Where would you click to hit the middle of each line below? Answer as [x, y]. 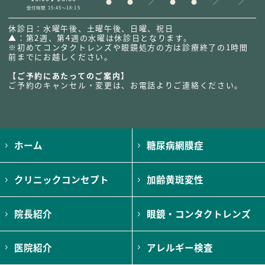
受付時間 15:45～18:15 [54, 7]
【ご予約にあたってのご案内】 [69, 76]
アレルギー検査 [180, 248]
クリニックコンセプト [61, 179]
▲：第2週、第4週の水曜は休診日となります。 [100, 38]
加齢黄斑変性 [175, 179]
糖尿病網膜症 [175, 145]
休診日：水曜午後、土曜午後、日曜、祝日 [91, 28]
